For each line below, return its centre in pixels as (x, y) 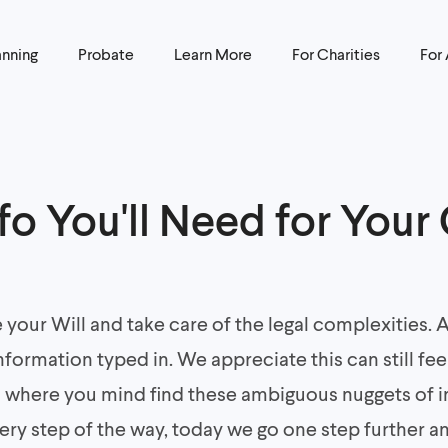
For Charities (336, 53)
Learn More (213, 53)
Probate (106, 53)
